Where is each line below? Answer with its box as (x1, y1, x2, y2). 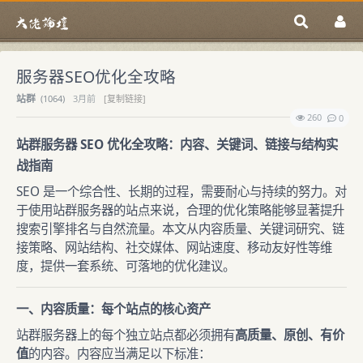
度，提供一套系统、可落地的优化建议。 (16, 258, 235, 275)
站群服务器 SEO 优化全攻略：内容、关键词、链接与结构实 (16, 136, 338, 153)
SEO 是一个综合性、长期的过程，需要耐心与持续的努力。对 (16, 183, 347, 200)
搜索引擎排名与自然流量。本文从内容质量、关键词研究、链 (16, 220, 344, 237)
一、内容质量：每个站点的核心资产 (16, 301, 211, 318)
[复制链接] (104, 92, 146, 105)
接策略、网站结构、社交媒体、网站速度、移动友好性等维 (16, 239, 332, 256)
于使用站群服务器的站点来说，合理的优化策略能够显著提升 (16, 202, 344, 219)
